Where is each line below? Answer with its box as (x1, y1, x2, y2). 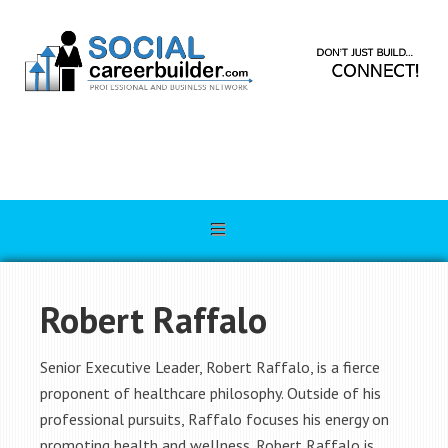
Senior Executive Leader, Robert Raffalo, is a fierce (40, 357, 380, 377)
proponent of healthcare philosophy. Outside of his (40, 383, 381, 403)
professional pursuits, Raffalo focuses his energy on (40, 409, 389, 429)
